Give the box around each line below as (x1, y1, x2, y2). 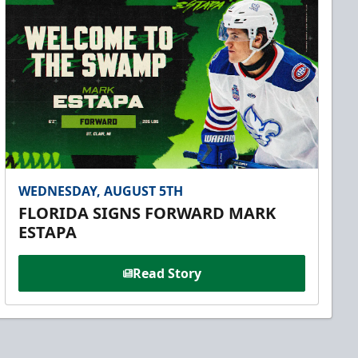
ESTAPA (18, 221, 78, 244)
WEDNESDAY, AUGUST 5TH (18, 182, 184, 201)
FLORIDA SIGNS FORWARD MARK (18, 202, 276, 225)
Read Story (132, 265, 201, 283)
